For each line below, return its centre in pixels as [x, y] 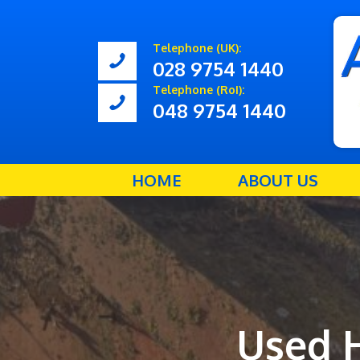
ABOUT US [278, 180]
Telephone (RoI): [198, 90]
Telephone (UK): [197, 48]
